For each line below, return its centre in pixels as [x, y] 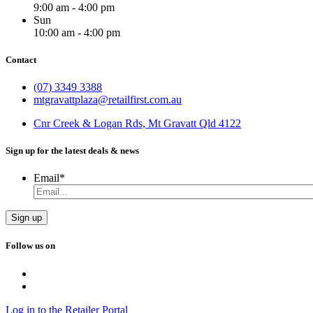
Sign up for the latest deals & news [72, 151]
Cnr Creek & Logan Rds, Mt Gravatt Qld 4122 [137, 123]
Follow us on [30, 246]
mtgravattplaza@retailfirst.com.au [108, 99]
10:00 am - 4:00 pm [77, 32]
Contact [21, 59]
